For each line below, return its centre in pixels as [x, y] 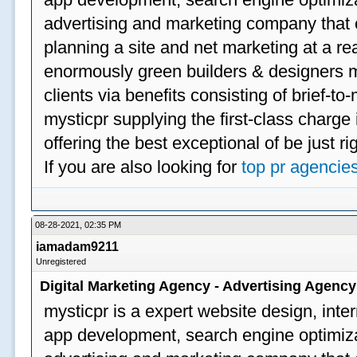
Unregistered [61, 261]
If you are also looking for [143, 167]
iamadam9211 [78, 247]
